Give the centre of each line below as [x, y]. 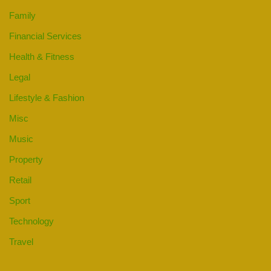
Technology [31, 221]
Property [26, 160]
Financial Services [45, 36]
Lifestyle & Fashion [47, 98]
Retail [20, 180]
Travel [21, 242]
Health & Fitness [42, 57]
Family [22, 16]
